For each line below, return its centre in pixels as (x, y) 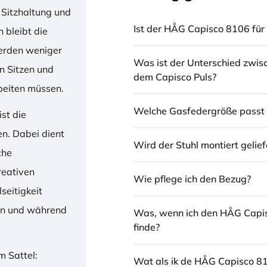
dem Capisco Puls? (175, 77)
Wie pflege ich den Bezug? (192, 179)
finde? (147, 227)
